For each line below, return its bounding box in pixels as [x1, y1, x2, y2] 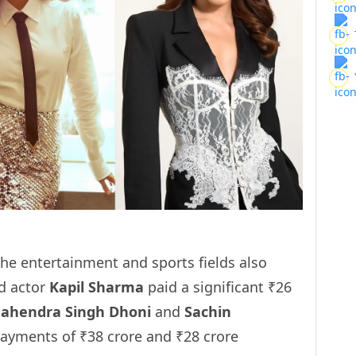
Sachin [184, 301, 231, 321]
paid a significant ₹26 [144, 277, 292, 296]
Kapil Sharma [49, 277, 144, 296]
